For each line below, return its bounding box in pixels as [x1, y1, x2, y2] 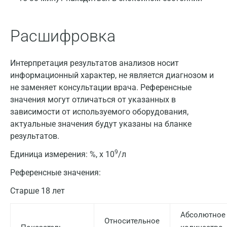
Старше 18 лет [10, 186, 65, 196]
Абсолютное [180, 210, 225, 219]
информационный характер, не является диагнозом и [10, 70, 214, 80]
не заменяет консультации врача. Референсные [10, 83, 192, 92]
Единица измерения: [10, 149, 90, 159]
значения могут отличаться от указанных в [10, 95, 176, 104]
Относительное [104, 216, 160, 225]
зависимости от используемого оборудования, [10, 107, 188, 117]
